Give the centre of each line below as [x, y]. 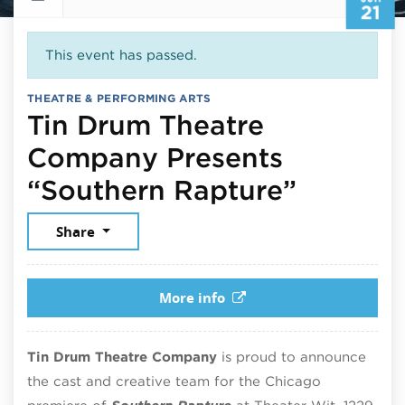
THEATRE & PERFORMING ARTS [119, 98]
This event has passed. [121, 55]
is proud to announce [292, 357]
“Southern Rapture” [162, 189]
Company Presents [155, 157]
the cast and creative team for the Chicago [174, 381]
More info [193, 297]
